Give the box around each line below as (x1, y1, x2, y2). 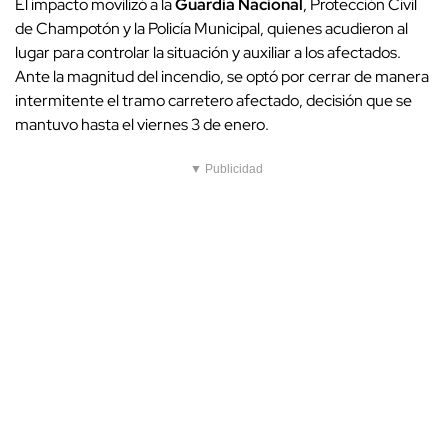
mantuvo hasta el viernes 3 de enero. (15, 114, 269, 136)
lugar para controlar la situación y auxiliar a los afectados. (15, 42, 401, 64)
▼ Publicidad (190, 162, 263, 177)
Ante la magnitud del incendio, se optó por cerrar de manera (15, 66, 429, 88)
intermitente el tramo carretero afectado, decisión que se (15, 90, 412, 112)
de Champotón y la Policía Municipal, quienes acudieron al (15, 18, 408, 40)
